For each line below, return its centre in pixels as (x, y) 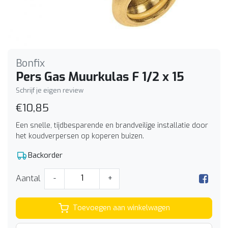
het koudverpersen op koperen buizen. (80, 136)
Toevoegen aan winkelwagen (121, 208)
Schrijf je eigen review (50, 90)
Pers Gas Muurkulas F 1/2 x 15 (100, 77)
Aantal (28, 179)
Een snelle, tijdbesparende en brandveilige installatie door (112, 125)
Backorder (45, 155)
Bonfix (30, 63)
